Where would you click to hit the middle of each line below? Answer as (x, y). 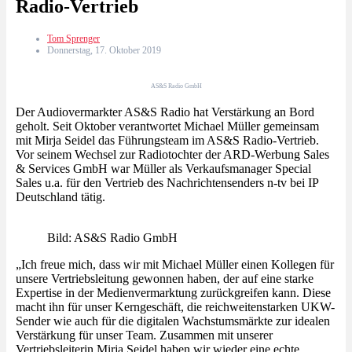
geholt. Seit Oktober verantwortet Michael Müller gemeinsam (167, 126)
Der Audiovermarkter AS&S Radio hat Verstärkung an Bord (165, 112)
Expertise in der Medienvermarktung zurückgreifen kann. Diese (173, 292)
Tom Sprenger (73, 38)
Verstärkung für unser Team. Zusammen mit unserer (144, 335)
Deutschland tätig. (60, 196)
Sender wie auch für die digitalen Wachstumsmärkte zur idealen (173, 321)
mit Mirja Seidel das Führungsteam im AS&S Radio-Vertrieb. (167, 140)
